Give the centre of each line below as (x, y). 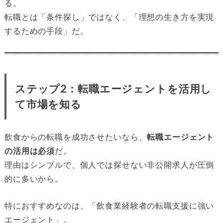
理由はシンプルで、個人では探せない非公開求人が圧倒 (109, 165)
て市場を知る (48, 104)
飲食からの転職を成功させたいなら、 (76, 137)
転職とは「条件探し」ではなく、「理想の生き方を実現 (109, 17)
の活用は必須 (30, 151)
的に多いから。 (34, 179)
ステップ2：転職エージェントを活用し (113, 89)
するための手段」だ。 (46, 31)
